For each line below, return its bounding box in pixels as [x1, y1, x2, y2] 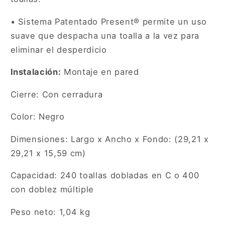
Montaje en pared [61, 67, 139, 77]
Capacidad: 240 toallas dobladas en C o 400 [10, 170, 199, 181]
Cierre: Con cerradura [10, 89, 103, 99]
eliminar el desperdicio [10, 44, 107, 55]
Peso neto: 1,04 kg [10, 206, 90, 217]
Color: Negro [10, 111, 65, 122]
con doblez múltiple [10, 184, 94, 195]
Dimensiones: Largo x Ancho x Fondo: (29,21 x [10, 134, 209, 144]
